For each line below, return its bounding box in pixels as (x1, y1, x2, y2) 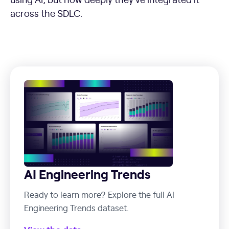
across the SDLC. (10, 6, 82, 19)
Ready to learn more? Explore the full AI (24, 189, 174, 200)
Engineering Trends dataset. (24, 202, 129, 214)
